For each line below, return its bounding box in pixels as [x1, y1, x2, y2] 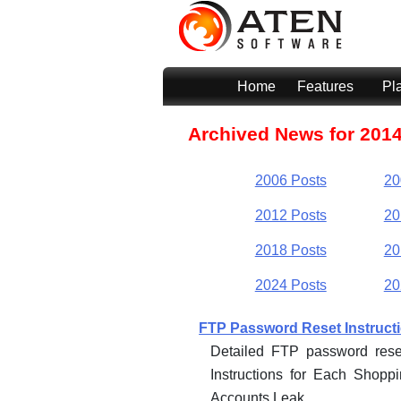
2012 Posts [254, 207, 327, 223]
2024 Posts [254, 277, 327, 293]
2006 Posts [254, 173, 327, 189]
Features [297, 79, 354, 94]
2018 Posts [254, 242, 327, 258]
